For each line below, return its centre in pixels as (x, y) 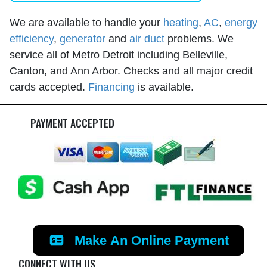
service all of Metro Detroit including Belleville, (119, 54)
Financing (111, 86)
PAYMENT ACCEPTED (72, 122)
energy (241, 22)
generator (83, 38)
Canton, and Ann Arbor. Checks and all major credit (131, 70)
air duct (147, 38)
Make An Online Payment (150, 241)
